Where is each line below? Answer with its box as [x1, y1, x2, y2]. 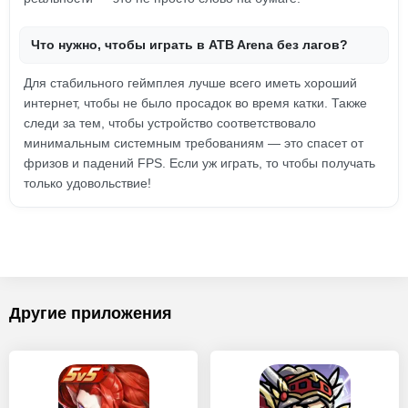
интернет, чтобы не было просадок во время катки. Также [24, 96, 367, 110]
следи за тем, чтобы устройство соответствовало [24, 116, 316, 130]
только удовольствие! [24, 176, 151, 190]
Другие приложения [9, 304, 172, 322]
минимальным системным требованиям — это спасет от [24, 136, 363, 150]
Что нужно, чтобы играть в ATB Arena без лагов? [31, 37, 348, 52]
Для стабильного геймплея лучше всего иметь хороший [24, 76, 357, 90]
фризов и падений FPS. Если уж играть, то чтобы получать [24, 156, 375, 170]
